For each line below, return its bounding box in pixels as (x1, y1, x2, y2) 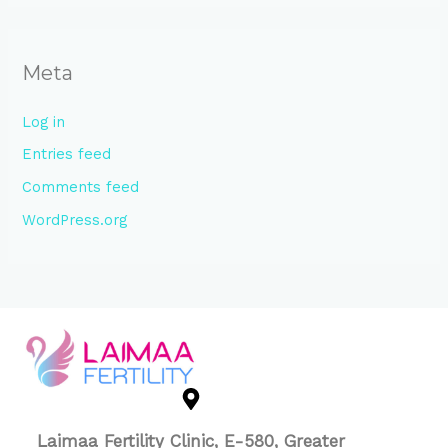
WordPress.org (22, 210, 128, 229)
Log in (22, 112, 66, 131)
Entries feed (22, 145, 112, 164)
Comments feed (22, 178, 140, 197)
